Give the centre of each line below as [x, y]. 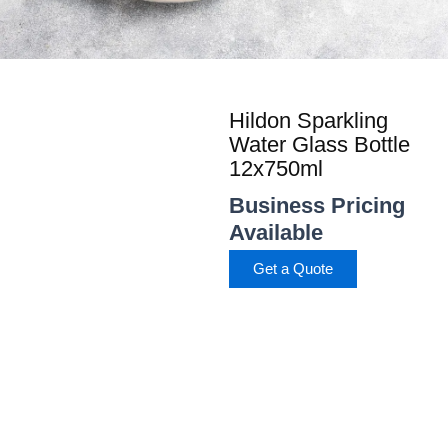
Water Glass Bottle [320, 144]
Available [276, 232]
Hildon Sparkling [309, 120]
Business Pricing [317, 205]
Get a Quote [293, 268]
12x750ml [276, 168]
